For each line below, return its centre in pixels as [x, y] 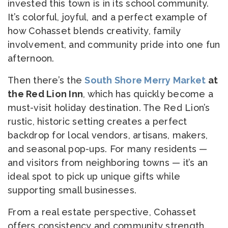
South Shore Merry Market [145, 80]
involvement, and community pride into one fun [114, 45]
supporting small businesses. [72, 190]
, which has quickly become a [148, 94]
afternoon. [31, 58]
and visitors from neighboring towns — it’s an [108, 163]
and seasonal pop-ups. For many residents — [108, 149]
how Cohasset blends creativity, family [94, 31]
